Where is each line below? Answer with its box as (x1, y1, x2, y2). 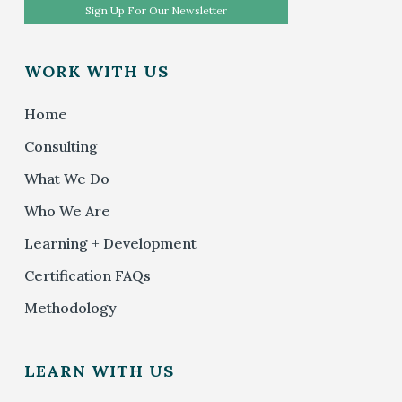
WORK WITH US (23, 61, 169, 82)
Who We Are (23, 202, 110, 220)
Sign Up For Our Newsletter (84, 4, 227, 17)
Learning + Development (23, 234, 197, 252)
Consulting (23, 137, 98, 155)
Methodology (23, 299, 117, 317)
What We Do (23, 170, 109, 188)
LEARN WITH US (23, 361, 174, 381)
